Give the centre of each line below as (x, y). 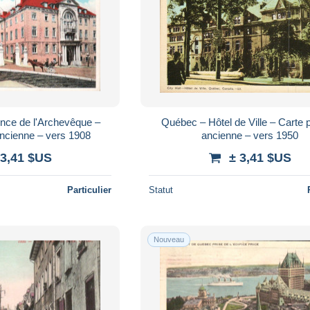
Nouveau (169, 239)
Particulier (90, 190)
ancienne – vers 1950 (250, 135)
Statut (161, 190)
